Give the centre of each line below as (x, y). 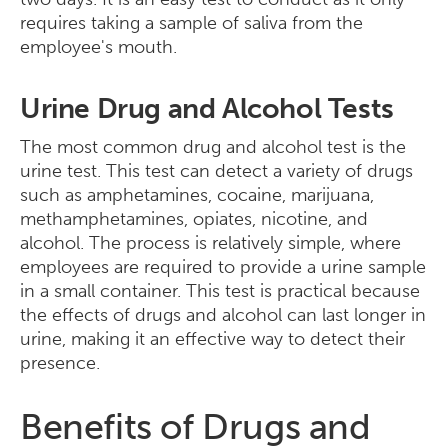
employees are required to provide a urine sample (223, 267)
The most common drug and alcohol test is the (213, 147)
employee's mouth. (98, 47)
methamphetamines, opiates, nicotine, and (194, 219)
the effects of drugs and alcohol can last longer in (223, 315)
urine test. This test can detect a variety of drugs (216, 171)
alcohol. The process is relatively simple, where (210, 243)
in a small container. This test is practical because (220, 291)
